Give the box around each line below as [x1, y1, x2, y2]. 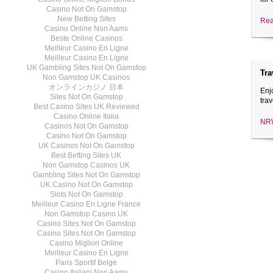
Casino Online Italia [54, 112, 119, 121]
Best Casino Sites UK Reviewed [33, 102, 140, 111]
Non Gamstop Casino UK [44, 210, 128, 218]
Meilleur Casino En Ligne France [32, 200, 141, 208]
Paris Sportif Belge [55, 258, 117, 267]
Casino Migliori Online [49, 239, 123, 247]
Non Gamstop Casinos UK [43, 161, 130, 169]
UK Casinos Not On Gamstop [38, 141, 135, 150]
